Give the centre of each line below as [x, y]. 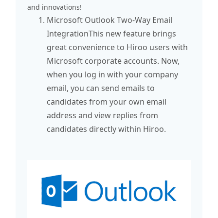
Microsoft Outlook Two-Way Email [109, 20]
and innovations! [54, 7]
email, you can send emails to [101, 88]
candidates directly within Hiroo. [106, 129]
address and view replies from [102, 116]
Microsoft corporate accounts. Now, [113, 61]
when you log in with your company [112, 75]
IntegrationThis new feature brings [111, 34]
